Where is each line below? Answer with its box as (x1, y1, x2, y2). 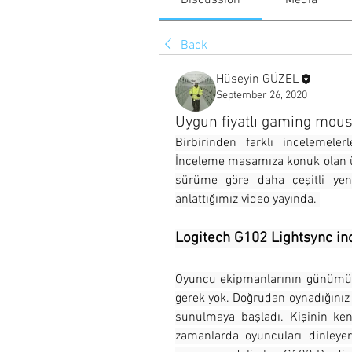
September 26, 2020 (216, 89, 307, 102)
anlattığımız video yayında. (175, 192, 320, 207)
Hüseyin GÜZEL (216, 71, 299, 87)
